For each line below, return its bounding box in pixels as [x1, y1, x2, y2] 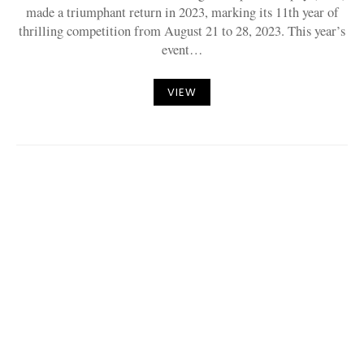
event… [161, 41, 203, 58]
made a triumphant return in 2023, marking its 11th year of [25, 3, 339, 21]
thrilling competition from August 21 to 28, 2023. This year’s [19, 22, 345, 40]
